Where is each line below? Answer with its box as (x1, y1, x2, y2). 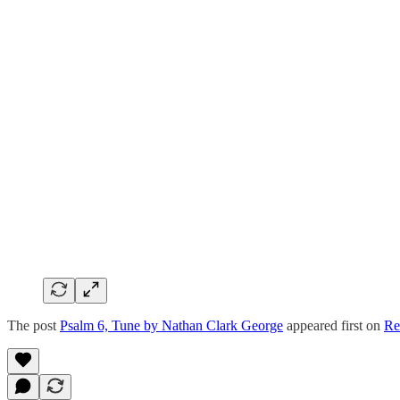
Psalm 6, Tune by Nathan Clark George (60, 317, 283, 333)
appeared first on (283, 317, 384, 333)
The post (7, 317, 60, 333)
